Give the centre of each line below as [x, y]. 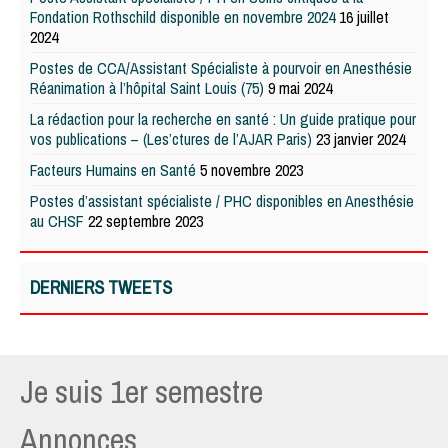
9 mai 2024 [300, 87]
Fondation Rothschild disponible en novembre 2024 [182, 16]
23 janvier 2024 [360, 138]
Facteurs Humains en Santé [113, 169]
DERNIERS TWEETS [101, 287]
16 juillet [364, 16]
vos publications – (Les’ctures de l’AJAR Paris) [171, 138]
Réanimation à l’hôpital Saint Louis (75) [147, 87]
